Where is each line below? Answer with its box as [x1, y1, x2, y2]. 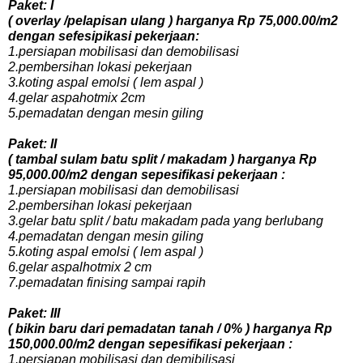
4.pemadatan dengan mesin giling [8, 229, 203, 243]
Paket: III [8, 306, 60, 320]
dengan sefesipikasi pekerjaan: [8, 29, 199, 43]
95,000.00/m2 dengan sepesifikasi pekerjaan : [8, 168, 285, 181]
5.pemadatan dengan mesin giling [8, 106, 203, 120]
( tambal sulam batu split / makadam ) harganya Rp [8, 152, 317, 166]
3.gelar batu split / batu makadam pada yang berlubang [8, 214, 323, 228]
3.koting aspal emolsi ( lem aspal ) [8, 75, 203, 89]
